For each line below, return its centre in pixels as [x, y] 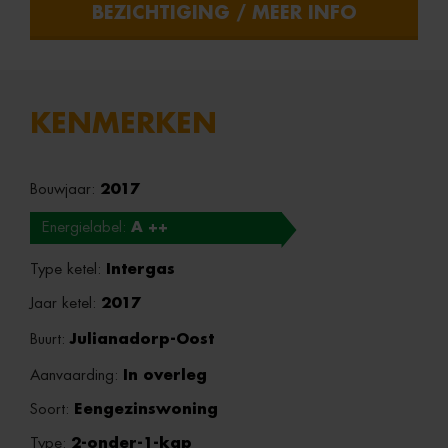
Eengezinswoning [146, 409]
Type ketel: [68, 269]
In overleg [165, 375]
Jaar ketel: [65, 303]
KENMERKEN [123, 124]
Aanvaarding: [76, 375]
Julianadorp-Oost [142, 339]
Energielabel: [86, 227]
